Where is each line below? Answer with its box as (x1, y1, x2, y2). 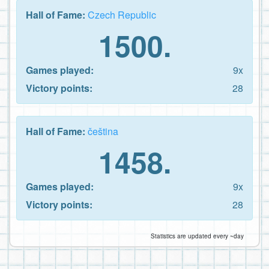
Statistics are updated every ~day (151, 231, 244, 240)
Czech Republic (88, 7, 156, 22)
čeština (88, 124, 118, 138)
